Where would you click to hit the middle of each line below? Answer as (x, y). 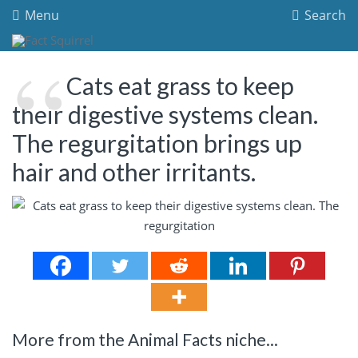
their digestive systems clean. (165, 114)
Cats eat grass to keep (180, 85)
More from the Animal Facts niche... (145, 340)
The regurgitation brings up (157, 143)
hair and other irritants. (134, 171)
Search (324, 15)
